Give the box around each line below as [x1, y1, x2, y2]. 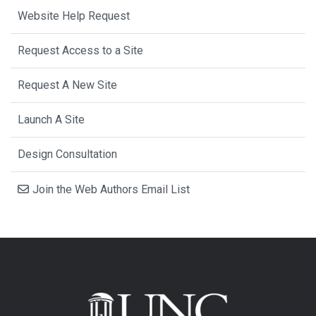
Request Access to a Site [18, 44, 143, 58]
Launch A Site [18, 113, 85, 127]
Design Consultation [18, 147, 117, 162]
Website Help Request [18, 9, 130, 23]
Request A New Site [18, 78, 117, 92]
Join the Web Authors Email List [32, 183, 190, 197]
